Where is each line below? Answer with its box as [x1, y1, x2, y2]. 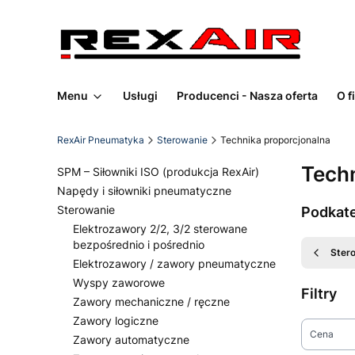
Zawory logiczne [73, 314, 158, 327]
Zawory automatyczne [73, 333, 189, 346]
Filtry [301, 285, 337, 302]
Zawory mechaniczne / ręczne [73, 295, 230, 308]
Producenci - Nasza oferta [177, 89, 318, 102]
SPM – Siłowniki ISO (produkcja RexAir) [57, 165, 259, 178]
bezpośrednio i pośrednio [73, 238, 204, 251]
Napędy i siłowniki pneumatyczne [57, 184, 231, 197]
